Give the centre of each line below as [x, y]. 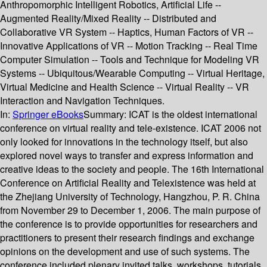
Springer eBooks [48, 114]
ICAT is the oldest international [193, 114]
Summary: [106, 114]
